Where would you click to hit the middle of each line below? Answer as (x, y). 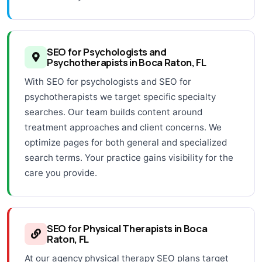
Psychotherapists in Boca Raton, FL (127, 62)
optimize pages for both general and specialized (126, 142)
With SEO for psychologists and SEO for (108, 81)
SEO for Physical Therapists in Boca (127, 228)
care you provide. (61, 173)
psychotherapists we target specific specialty (120, 96)
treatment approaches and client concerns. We (123, 127)
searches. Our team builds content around (113, 112)
